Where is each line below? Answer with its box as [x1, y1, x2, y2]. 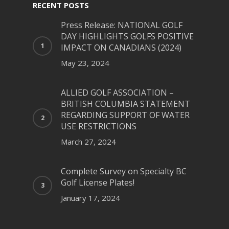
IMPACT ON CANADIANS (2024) [61, 42, 181, 53]
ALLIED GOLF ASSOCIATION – [61, 87, 174, 98]
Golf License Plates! [61, 177, 134, 188]
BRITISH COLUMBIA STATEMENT [61, 98, 190, 109]
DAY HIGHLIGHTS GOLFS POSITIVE [61, 31, 194, 42]
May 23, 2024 [61, 58, 109, 68]
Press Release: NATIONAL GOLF [61, 19, 182, 31]
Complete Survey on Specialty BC [61, 166, 187, 177]
